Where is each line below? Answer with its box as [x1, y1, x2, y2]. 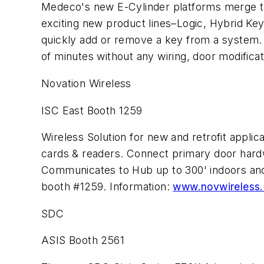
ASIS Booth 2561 [41, 234, 124, 247]
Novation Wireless [41, 77, 131, 90]
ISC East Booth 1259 [41, 104, 143, 117]
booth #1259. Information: [41, 180, 173, 193]
